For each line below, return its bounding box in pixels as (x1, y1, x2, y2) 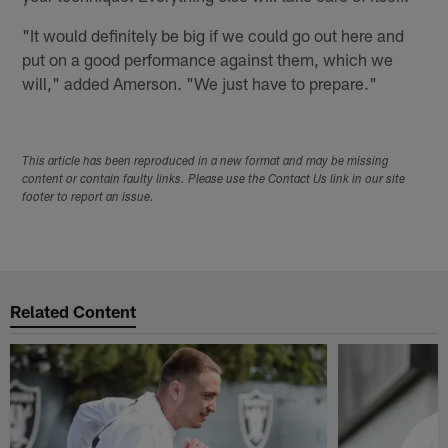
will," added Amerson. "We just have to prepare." (22, 72, 378, 93)
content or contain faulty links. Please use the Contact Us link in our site (22, 174, 406, 187)
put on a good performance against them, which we (22, 48, 394, 69)
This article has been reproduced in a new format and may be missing (22, 156, 390, 169)
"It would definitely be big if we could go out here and (22, 24, 405, 45)
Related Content (10, 300, 137, 321)
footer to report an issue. (22, 192, 155, 205)
